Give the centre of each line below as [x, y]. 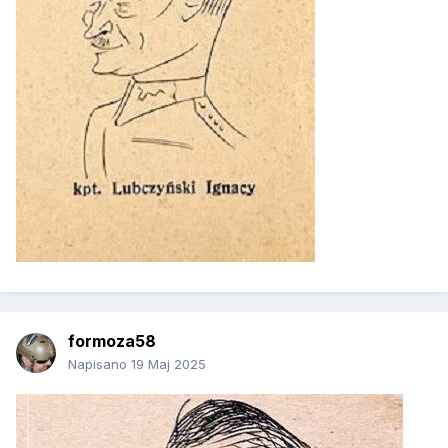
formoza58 [112, 341]
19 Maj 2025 [168, 364]
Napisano [99, 364]
